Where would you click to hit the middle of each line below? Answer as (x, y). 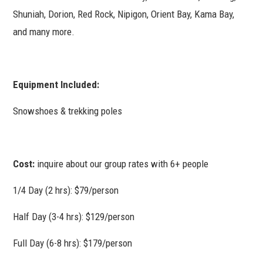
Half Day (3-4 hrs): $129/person (74, 216)
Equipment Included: (58, 84)
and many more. (44, 31)
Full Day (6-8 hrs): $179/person (73, 243)
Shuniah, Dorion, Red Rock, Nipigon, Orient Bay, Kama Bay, (124, 14)
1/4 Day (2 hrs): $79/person (66, 190)
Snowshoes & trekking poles (68, 111)
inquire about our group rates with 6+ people (123, 163)
